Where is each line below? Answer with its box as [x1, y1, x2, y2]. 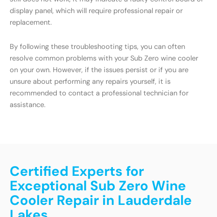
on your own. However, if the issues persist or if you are [10, 65, 188, 75]
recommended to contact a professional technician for [10, 88, 188, 98]
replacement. [10, 18, 52, 28]
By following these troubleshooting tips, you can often [10, 42, 185, 51]
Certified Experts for [10, 162, 144, 181]
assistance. [10, 100, 46, 109]
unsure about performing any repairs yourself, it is [10, 77, 170, 86]
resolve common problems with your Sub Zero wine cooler [10, 53, 198, 63]
